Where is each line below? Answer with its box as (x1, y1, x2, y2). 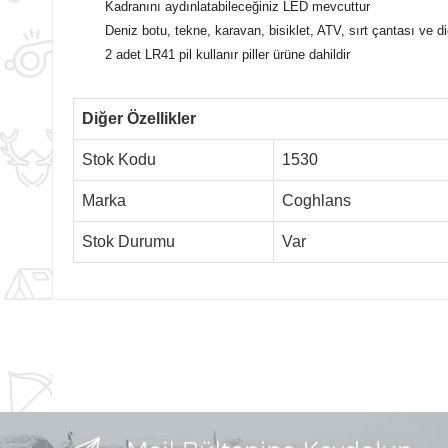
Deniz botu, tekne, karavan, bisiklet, (105, 22, 314, 38)
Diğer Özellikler (82, 109, 196, 127)
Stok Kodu (82, 150, 156, 168)
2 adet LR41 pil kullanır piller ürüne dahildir (105, 46, 350, 62)
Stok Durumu (82, 232, 175, 250)
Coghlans (282, 191, 351, 209)
